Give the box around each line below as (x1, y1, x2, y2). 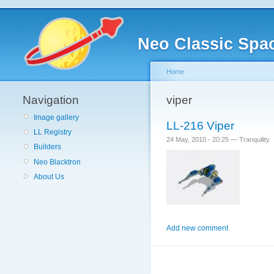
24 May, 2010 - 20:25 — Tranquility (166, 136, 270, 143)
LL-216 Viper (166, 119, 234, 132)
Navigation (23, 94, 79, 106)
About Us (34, 172, 64, 181)
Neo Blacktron (34, 157, 81, 166)
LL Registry (34, 128, 72, 137)
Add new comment (166, 223, 228, 232)
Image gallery (34, 113, 79, 122)
